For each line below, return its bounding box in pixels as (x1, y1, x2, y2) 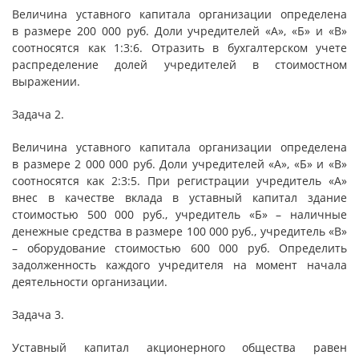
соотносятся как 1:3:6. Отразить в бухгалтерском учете (12, 40, 347, 55)
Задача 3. (12, 307, 64, 322)
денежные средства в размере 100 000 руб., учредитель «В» (12, 224, 347, 239)
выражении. (12, 74, 80, 89)
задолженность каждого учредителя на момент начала (12, 257, 347, 272)
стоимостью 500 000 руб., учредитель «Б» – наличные (12, 207, 347, 222)
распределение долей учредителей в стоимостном (12, 57, 347, 72)
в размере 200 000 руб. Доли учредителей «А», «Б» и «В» (12, 23, 347, 38)
